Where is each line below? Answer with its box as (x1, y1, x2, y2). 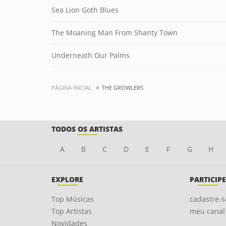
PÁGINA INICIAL (51, 84, 92, 91)
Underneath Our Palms (51, 50, 130, 60)
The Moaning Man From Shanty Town (51, 28, 178, 37)
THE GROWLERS (102, 84, 143, 91)
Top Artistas (51, 206, 92, 216)
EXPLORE (51, 175, 83, 184)
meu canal (189, 206, 225, 216)
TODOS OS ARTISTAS (51, 124, 123, 134)
